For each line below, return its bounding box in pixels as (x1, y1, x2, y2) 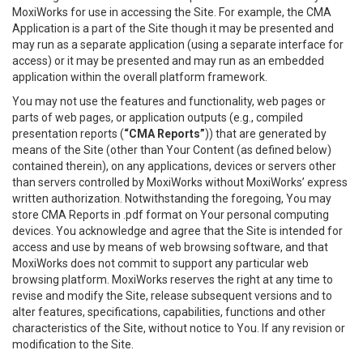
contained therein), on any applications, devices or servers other (12, 160, 336, 173)
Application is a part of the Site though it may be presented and (12, 22, 334, 35)
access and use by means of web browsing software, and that (12, 241, 328, 254)
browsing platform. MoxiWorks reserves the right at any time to (12, 273, 333, 286)
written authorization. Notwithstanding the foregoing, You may (12, 192, 331, 205)
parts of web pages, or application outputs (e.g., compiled (12, 111, 303, 124)
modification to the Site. (12, 338, 134, 351)
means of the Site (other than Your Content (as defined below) (12, 143, 331, 156)
